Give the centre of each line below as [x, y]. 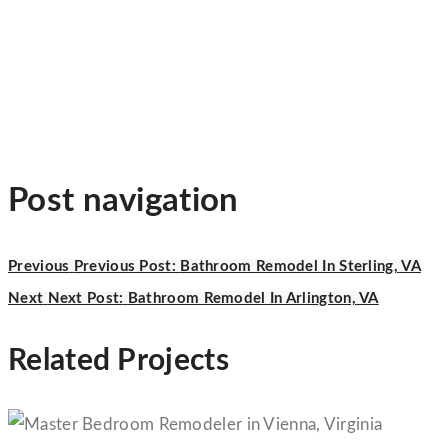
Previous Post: [124, 266]
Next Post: [85, 298]
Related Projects [118, 360]
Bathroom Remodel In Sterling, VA [300, 266]
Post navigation [123, 201]
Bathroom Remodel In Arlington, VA [253, 298]
